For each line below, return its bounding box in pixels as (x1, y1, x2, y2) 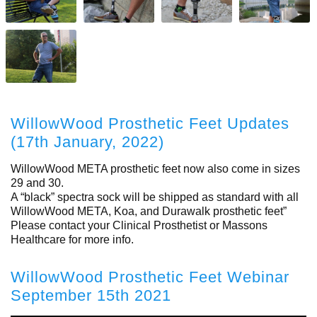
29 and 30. (11, 176, 64, 189)
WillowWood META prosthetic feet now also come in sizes (11, 162, 300, 175)
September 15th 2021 (11, 286, 171, 304)
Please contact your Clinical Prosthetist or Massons (11, 219, 267, 231)
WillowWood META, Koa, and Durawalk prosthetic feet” (11, 204, 287, 217)
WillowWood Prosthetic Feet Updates (11, 114, 289, 132)
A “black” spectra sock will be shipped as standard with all (11, 190, 299, 203)
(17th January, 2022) (11, 132, 164, 151)
